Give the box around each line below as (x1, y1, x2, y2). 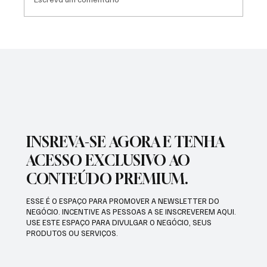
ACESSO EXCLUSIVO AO (26, 151, 191, 169)
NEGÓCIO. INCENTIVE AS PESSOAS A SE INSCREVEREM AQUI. (26, 206, 237, 216)
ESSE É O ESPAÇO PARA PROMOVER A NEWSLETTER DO (26, 195, 220, 206)
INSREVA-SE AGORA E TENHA (26, 133, 225, 150)
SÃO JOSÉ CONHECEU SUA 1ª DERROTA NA (44, 36, 238, 50)
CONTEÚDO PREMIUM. (26, 170, 189, 187)
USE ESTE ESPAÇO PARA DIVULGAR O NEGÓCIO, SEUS (26, 217, 212, 227)
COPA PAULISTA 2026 (44, 49, 143, 63)
